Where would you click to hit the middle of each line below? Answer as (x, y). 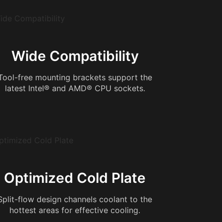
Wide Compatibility (75, 56)
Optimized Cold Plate (75, 178)
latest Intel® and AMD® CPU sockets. (75, 88)
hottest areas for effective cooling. (75, 210)
